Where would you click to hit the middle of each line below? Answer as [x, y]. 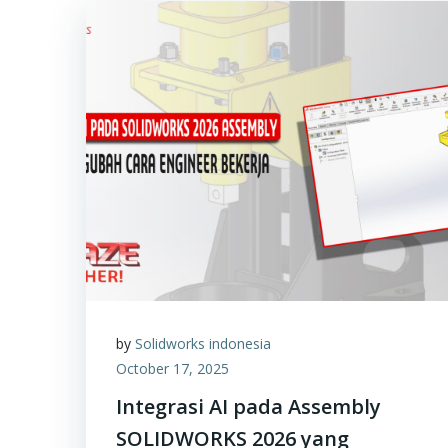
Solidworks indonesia [203, 343]
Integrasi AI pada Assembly [248, 406]
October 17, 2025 [172, 368]
